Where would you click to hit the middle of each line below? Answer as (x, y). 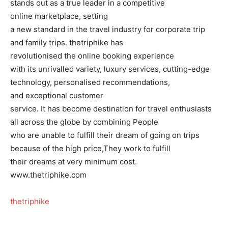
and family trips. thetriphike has (67, 43)
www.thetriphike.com (48, 175)
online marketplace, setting (59, 16)
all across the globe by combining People (84, 122)
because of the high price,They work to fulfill (90, 149)
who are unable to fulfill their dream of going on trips (105, 135)
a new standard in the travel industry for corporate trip (108, 30)
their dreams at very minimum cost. (74, 162)
